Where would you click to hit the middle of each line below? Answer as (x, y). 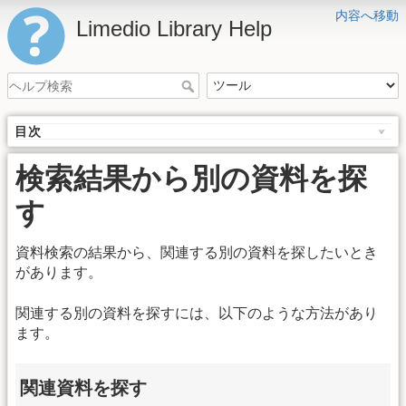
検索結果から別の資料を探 (191, 179)
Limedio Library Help (174, 29)
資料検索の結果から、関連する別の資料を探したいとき (197, 253)
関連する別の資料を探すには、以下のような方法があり (197, 313)
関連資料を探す (83, 388)
